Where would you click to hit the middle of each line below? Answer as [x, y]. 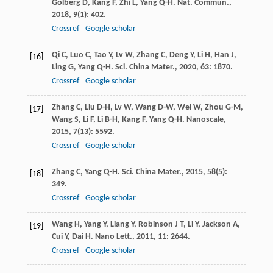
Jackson [216, 225]
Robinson [155, 225]
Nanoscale [205, 120]
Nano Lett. [113, 237]
